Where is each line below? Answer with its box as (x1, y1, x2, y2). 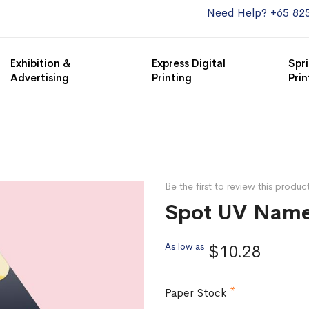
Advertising (10, 71, 70, 85)
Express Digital (152, 57, 226, 70)
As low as (165, 241, 204, 252)
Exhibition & (10, 57, 72, 70)
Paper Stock (165, 286, 226, 300)
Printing (152, 71, 192, 85)
